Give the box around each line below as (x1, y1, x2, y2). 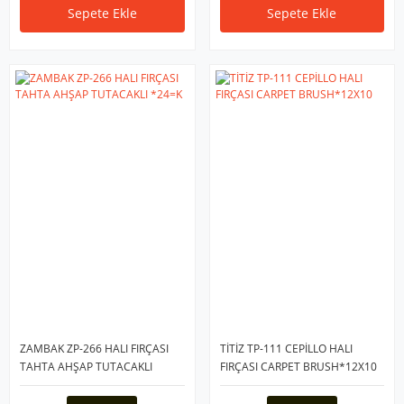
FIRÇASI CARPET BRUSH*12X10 (219, 359, 377, 374)
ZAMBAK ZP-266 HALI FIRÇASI (20, 341, 169, 356)
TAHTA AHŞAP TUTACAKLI (20, 359, 152, 374)
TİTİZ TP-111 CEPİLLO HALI (219, 341, 353, 356)
